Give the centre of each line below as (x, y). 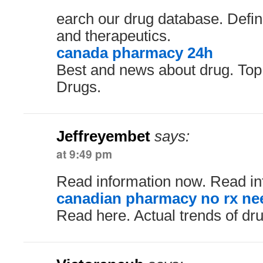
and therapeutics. (114, 36)
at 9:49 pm (84, 154)
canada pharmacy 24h (135, 53)
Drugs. (79, 87)
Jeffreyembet (103, 136)
